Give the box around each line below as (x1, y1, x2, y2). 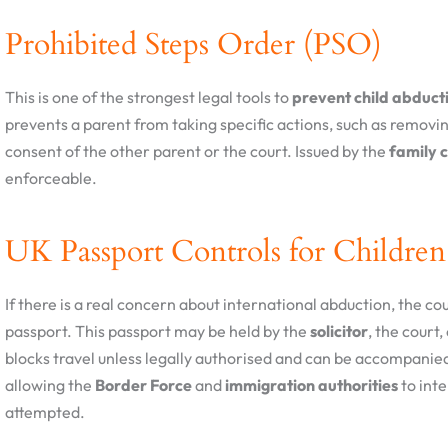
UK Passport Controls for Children (5, 231, 446, 273)
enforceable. (5, 168, 97, 189)
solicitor (310, 321, 368, 342)
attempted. (5, 402, 85, 423)
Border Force (95, 375, 192, 396)
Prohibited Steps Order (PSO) (5, 24, 382, 66)
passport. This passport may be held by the (5, 321, 310, 342)
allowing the (5, 375, 95, 396)
